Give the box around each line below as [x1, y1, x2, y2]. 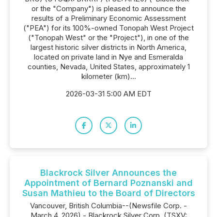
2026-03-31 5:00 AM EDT [65, 89, 152, 98]
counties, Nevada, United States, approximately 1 [27, 62, 190, 71]
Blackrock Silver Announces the [40, 168, 177, 178]
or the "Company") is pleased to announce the [31, 4, 186, 13]
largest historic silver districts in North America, [31, 43, 186, 52]
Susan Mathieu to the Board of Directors [22, 188, 195, 198]
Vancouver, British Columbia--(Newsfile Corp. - [30, 201, 187, 210]
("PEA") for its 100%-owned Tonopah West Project [23, 23, 194, 32]
